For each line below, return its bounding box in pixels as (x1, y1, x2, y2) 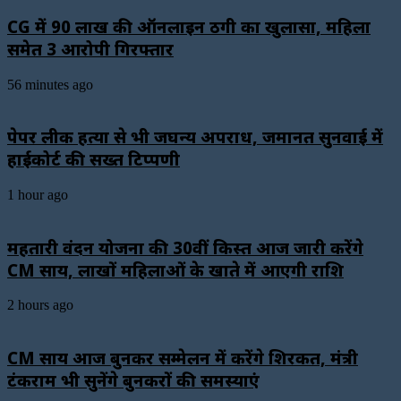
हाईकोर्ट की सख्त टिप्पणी (7, 148, 180, 171)
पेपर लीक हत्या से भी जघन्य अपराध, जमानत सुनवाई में (7, 125, 383, 149)
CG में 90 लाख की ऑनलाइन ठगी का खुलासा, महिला (7, 14, 371, 38)
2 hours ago (7, 297, 73, 313)
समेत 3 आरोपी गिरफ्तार (7, 37, 174, 60)
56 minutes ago (7, 76, 93, 92)
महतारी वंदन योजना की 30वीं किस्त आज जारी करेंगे (7, 235, 363, 259)
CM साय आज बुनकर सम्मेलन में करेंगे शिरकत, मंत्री (7, 346, 358, 370)
